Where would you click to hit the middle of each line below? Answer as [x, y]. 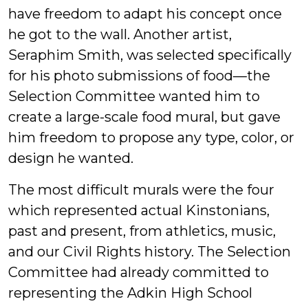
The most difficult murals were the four [141, 189]
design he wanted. [71, 158]
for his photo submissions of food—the [139, 75]
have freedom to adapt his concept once [145, 13]
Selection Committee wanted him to [134, 96]
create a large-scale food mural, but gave [144, 117]
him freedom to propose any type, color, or [151, 137]
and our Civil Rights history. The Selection [150, 251]
